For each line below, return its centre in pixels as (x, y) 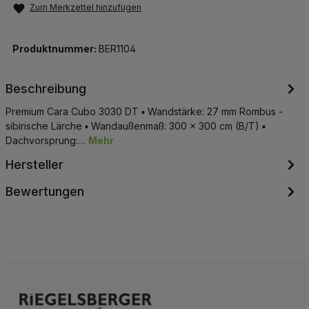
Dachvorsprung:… (47, 140)
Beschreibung (46, 88)
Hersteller (34, 164)
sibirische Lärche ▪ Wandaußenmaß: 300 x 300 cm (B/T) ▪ (135, 126)
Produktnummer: (55, 48)
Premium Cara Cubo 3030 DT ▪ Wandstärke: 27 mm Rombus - (144, 111)
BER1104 (117, 48)
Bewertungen (44, 191)
